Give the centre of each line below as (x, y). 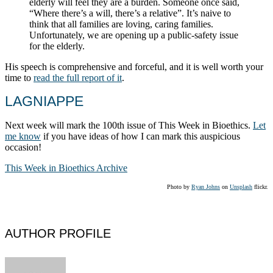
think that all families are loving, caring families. (121, 24)
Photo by (179, 186)
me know (23, 136)
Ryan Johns (206, 186)
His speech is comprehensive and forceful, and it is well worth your (134, 66)
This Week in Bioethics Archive (66, 168)
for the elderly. (57, 46)
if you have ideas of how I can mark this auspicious (140, 136)
